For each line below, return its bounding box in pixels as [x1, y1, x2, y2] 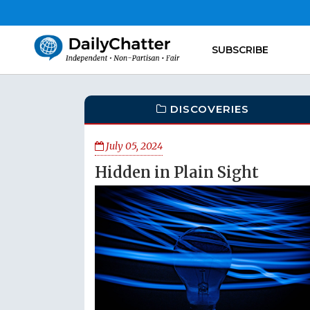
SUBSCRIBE [212, 44, 268, 56]
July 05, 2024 [104, 140, 163, 152]
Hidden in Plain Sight [95, 163, 259, 182]
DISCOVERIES [170, 102, 250, 116]
